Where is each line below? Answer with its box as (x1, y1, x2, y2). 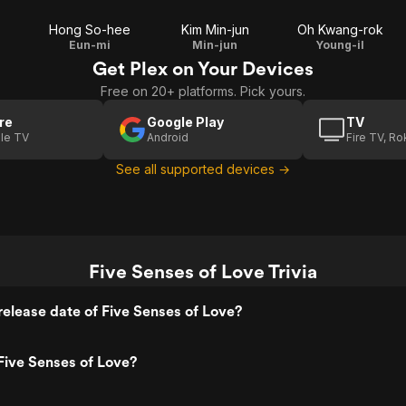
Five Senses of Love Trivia (89, 260, 317, 283)
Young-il (315, 38, 364, 52)
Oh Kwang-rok (296, 22, 383, 37)
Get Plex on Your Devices (92, 57, 314, 80)
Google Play (147, 114, 224, 130)
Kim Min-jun (180, 22, 249, 37)
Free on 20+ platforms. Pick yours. (101, 83, 305, 99)
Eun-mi (69, 38, 111, 52)
